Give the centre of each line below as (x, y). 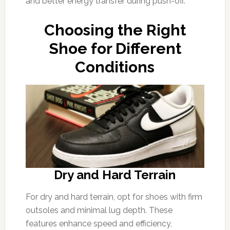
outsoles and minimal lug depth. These (99, 210)
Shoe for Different (115, 49)
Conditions (115, 67)
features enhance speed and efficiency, (99, 224)
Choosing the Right (115, 30)
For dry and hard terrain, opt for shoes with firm (114, 197)
